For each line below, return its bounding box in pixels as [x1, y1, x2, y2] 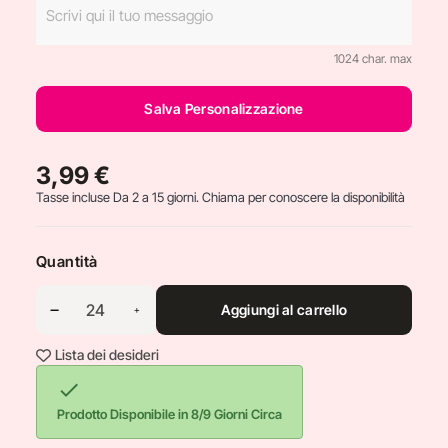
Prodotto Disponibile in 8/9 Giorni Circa [56, 406, 282, 422]
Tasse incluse [35, 189, 113, 205]
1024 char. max [333, 51, 412, 66]
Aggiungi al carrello [220, 301, 348, 318]
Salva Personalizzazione [144, 100, 304, 117]
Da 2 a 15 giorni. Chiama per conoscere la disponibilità [112, 189, 405, 205]
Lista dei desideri [54, 346, 159, 363]
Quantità [35, 252, 98, 271]
